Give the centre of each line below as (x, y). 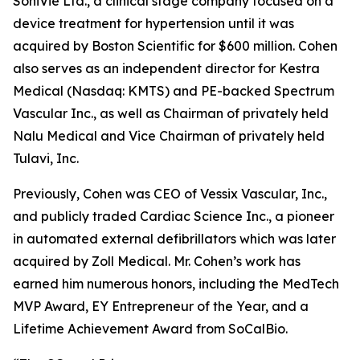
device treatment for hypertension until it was (153, 23)
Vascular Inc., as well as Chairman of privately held (171, 113)
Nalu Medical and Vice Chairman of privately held (169, 136)
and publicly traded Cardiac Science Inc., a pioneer (174, 216)
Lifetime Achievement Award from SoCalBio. (150, 329)
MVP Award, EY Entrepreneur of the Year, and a (161, 306)
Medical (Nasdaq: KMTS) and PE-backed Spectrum (174, 91)
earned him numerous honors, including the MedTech (176, 284)
